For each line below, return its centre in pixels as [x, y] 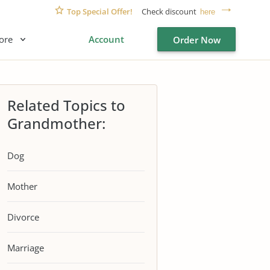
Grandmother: [56, 123]
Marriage [26, 247]
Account [106, 39]
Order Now [196, 40]
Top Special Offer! [100, 11]
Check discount [169, 11]
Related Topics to [66, 105]
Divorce [23, 217]
